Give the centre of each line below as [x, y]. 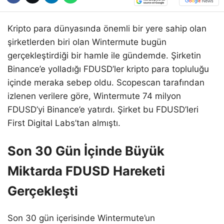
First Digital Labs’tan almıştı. [64, 123]
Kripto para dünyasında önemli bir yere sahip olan [107, 28]
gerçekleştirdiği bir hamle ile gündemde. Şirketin [104, 55]
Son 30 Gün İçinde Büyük [86, 150]
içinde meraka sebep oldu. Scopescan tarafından [106, 82]
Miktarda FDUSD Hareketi [86, 170]
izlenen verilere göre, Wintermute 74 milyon [94, 96]
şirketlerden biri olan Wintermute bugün [87, 42]
